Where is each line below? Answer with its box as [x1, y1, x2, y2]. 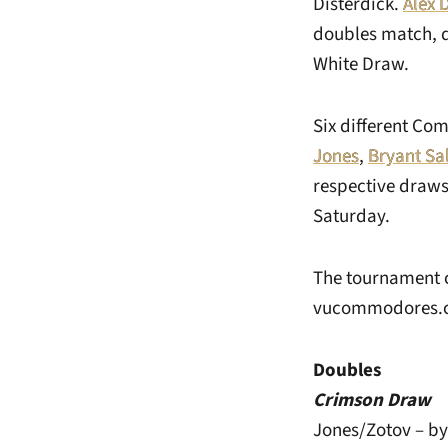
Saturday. [313, 203, 390, 230]
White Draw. [313, 51, 409, 78]
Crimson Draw [313, 387, 431, 414]
